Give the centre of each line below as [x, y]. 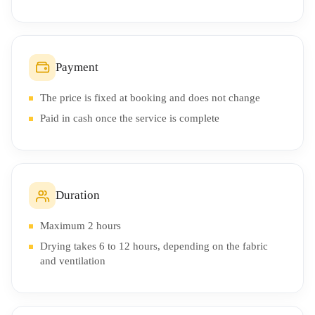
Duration [78, 195]
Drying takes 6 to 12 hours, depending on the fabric [154, 246]
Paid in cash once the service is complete [130, 118]
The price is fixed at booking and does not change [150, 98]
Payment [77, 67]
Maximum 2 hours [81, 226]
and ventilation [73, 261]
